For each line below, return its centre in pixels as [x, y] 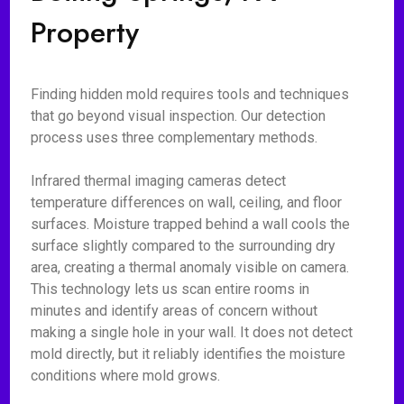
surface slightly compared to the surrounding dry [184, 246]
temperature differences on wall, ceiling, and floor [187, 202]
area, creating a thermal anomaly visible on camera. [190, 267]
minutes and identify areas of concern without [174, 311]
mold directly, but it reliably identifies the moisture [188, 354]
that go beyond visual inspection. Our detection [179, 116]
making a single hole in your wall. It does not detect [192, 332]
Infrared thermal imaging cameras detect [159, 181]
